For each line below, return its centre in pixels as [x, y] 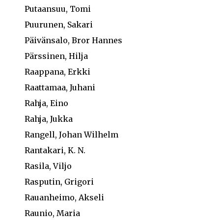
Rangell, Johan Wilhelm [71, 135]
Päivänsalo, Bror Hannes [73, 40]
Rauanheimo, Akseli [64, 197]
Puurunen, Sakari [59, 25]
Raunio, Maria [52, 213]
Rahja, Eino [46, 103]
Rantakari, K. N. [55, 150]
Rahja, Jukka [49, 119]
